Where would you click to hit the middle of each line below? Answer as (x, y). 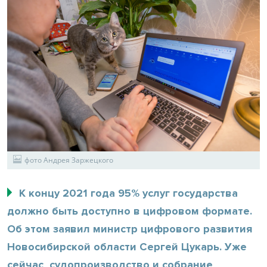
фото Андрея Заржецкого (69, 160)
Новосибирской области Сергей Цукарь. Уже (127, 246)
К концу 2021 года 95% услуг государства (128, 193)
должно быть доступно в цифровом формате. (130, 211)
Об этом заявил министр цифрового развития (130, 229)
